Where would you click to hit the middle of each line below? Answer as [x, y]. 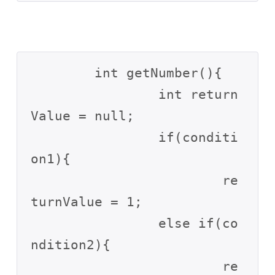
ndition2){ [71, 245]
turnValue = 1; [87, 202]
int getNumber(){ [63, 73]
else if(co [95, 223]
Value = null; [83, 116]
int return [95, 94]
